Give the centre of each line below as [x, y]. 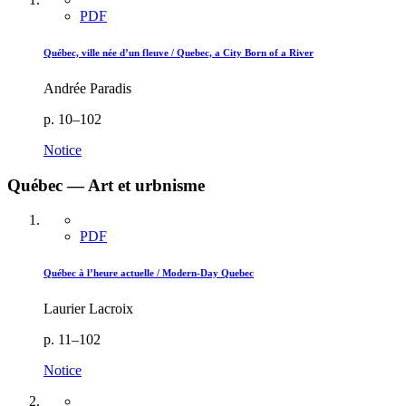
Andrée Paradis [87, 88]
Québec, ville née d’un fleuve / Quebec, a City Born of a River [179, 53]
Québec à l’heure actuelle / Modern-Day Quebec [149, 273]
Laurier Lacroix [88, 309]
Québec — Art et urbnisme [106, 185]
